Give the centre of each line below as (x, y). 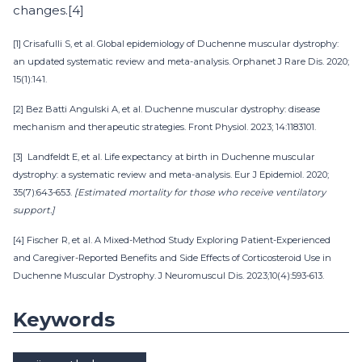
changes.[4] (48, 10)
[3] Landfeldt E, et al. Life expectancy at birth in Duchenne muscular (164, 156)
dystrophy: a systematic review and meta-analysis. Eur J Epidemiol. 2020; (171, 174)
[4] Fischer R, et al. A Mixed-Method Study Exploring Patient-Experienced (172, 240)
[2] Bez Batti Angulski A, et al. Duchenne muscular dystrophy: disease (166, 109)
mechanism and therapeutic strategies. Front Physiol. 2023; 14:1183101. (164, 126)
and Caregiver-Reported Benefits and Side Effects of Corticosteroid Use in (172, 257)
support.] (34, 210)
